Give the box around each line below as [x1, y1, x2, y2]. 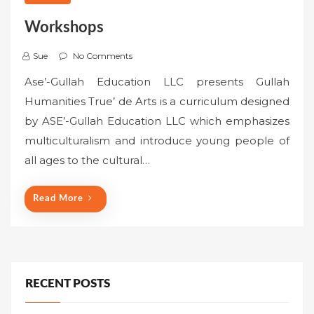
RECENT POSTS [25, 278, 110, 290]
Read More [33, 194, 83, 204]
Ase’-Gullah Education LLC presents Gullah [25, 74, 289, 88]
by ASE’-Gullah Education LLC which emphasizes [25, 114, 289, 128]
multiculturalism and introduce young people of [25, 133, 289, 147]
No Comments [73, 50, 132, 61]
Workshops [25, 19, 104, 35]
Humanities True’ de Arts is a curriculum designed [25, 94, 289, 108]
